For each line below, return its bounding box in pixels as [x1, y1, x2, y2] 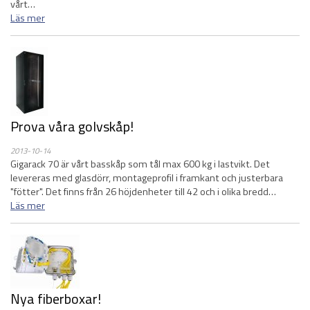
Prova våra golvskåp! [10, 116, 134, 137]
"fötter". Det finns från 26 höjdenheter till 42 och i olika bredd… [10, 184, 276, 199]
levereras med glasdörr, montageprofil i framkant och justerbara [10, 170, 283, 185]
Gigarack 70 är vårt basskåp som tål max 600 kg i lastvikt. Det [10, 156, 270, 172]
